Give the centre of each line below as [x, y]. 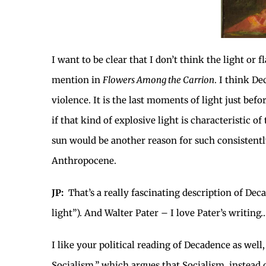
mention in [77, 80]
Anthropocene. [84, 160]
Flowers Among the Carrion [159, 80]
